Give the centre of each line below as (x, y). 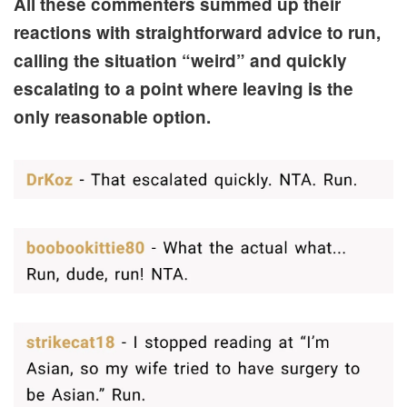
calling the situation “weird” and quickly (180, 61)
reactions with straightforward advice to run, (197, 33)
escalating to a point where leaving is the (184, 89)
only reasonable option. (112, 117)
